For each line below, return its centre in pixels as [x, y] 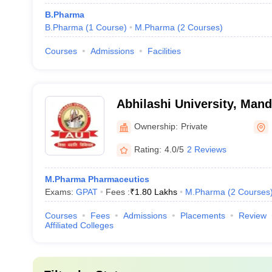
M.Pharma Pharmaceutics [97, 179]
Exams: [60, 192]
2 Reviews [206, 149]
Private [194, 126]
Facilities [164, 51]
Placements [202, 216]
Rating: [148, 149]
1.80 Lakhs [156, 192]
